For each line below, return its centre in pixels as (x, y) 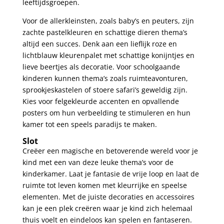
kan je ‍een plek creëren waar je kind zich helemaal (107, 208)
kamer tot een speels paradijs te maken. (89, 124)
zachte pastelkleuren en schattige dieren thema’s (105, 32)
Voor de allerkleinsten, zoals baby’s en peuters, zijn (108, 21)
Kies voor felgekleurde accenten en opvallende (100, 101)
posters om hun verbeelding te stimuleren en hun (106, 113)
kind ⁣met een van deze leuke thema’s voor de (98, 162)
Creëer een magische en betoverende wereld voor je (110, 151)
